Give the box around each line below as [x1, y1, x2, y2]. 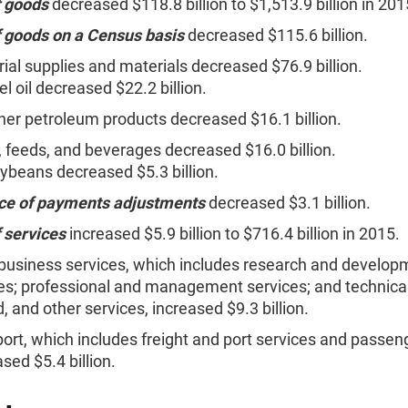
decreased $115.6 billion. [184, 25, 368, 45]
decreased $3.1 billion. [209, 193, 371, 212]
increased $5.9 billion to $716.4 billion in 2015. [66, 224, 400, 243]
